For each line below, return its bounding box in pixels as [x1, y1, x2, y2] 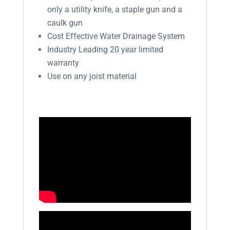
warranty [47, 58, 79, 68]
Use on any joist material [47, 71, 137, 82]
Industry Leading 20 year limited [47, 45, 163, 55]
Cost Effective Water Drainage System [47, 31, 185, 42]
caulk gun [47, 18, 83, 28]
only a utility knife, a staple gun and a [47, 5, 182, 15]
